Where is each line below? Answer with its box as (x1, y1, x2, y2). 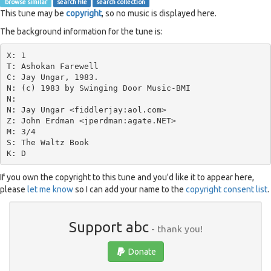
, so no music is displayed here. (102, 8, 217, 18)
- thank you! (148, 223, 203, 234)
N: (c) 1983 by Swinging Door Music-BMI (6, 83, 191, 93)
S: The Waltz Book (6, 137, 89, 147)
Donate (126, 247, 156, 256)
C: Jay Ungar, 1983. (6, 72, 99, 82)
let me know (27, 184, 73, 194)
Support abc (68, 219, 149, 235)
